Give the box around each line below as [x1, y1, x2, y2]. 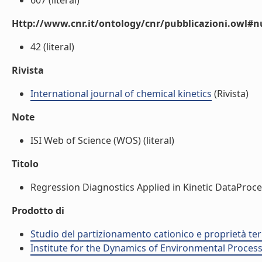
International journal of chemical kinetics [30, 87, 212, 100]
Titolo [12, 157, 39, 170]
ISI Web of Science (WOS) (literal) [30, 134, 174, 147]
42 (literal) [30, 40, 74, 53]
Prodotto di [12, 204, 64, 217]
